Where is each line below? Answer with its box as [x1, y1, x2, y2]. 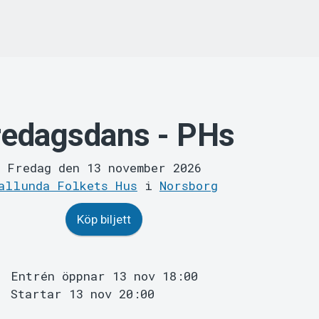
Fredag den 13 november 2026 [6, 159, 202, 177]
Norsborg [159, 177, 218, 194]
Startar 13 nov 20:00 [10, 286, 155, 303]
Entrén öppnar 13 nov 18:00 [10, 268, 198, 285]
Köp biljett [77, 212, 132, 227]
